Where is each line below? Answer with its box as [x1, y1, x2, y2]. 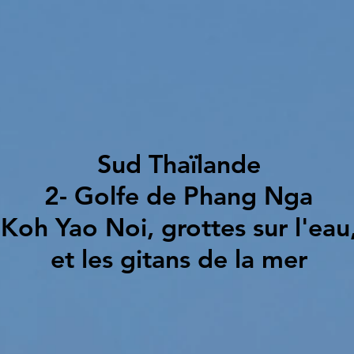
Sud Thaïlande [96, 148, 261, 179]
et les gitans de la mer [50, 243, 307, 274]
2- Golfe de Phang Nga [44, 179, 313, 211]
